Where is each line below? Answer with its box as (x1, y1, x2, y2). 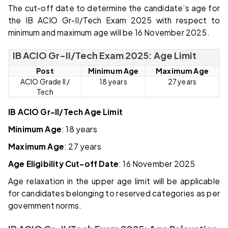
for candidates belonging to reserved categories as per (8, 188, 220, 198)
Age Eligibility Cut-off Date (8, 158, 119, 168)
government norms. (8, 200, 82, 210)
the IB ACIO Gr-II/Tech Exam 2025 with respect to (8, 15, 220, 25)
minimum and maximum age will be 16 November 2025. (8, 27, 210, 37)
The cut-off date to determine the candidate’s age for (8, 3, 220, 13)
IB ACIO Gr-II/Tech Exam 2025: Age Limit (13, 49, 197, 61)
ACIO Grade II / (20, 76, 70, 86)
